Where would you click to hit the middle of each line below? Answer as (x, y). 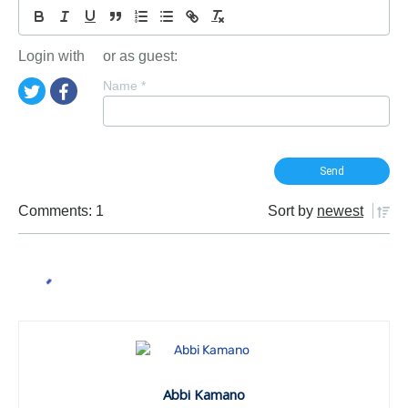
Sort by (291, 211)
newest (340, 211)
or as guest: (140, 56)
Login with (51, 56)
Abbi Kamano (204, 394)
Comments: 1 (61, 211)
